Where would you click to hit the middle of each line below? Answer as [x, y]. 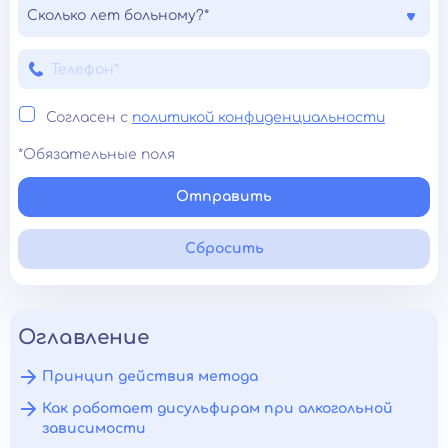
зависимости [94, 429]
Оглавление [83, 338]
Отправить [224, 197]
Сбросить [224, 249]
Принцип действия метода [150, 377]
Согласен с [89, 118]
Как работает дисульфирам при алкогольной [217, 409]
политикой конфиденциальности [258, 118]
